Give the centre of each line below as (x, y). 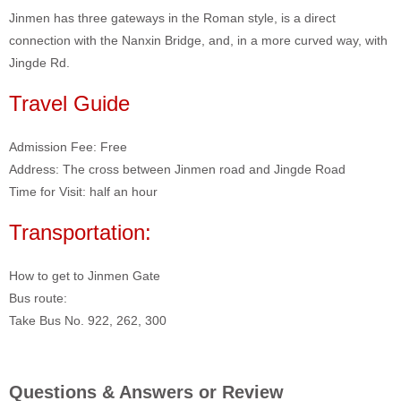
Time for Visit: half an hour (83, 191)
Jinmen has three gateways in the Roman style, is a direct (172, 17)
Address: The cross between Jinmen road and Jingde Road (177, 169)
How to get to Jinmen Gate (85, 275)
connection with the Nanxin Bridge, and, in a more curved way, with (198, 40)
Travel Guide (69, 103)
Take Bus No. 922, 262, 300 (88, 320)
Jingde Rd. (39, 62)
